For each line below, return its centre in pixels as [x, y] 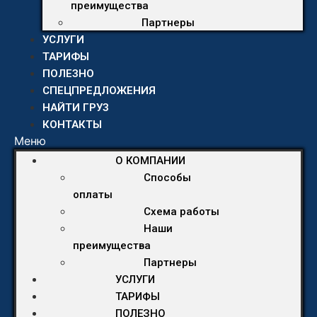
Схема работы [181, 212]
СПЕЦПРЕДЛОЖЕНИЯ [99, 91]
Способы [167, 178]
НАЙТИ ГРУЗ [76, 108]
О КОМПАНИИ [150, 161]
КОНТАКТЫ [72, 125]
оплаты [93, 195]
